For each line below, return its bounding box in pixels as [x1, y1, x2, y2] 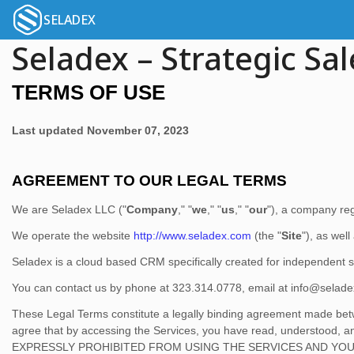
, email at [242, 281, 291, 294]
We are [12, 203, 51, 216]
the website [73, 229, 134, 242]
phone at [125, 281, 172, 294]
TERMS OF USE [12, 81, 165, 104]
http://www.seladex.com [134, 229, 251, 242]
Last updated [12, 124, 84, 137]
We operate [12, 229, 73, 242]
